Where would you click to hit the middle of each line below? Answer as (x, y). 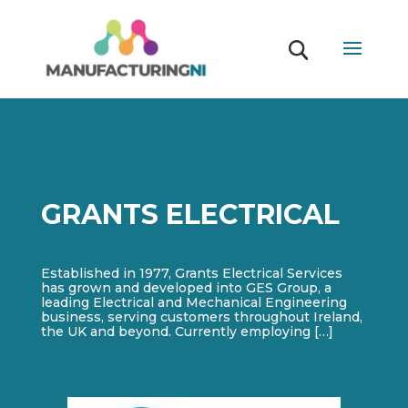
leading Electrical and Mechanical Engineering (194, 302)
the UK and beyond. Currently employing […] (187, 331)
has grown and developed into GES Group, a (186, 288)
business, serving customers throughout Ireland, (201, 317)
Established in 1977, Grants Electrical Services (191, 273)
